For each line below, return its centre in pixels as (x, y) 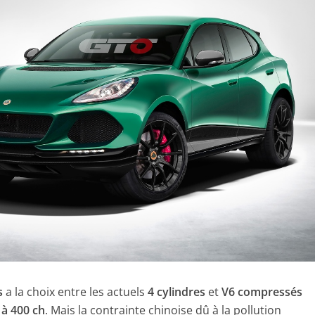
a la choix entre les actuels (76, 291)
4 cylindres (177, 291)
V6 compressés (262, 291)
